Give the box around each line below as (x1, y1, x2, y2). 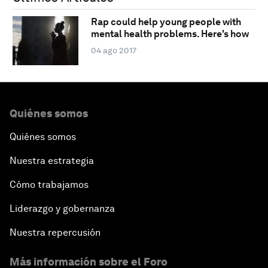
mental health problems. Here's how (90, 28, 249, 40)
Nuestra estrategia (10, 154, 94, 166)
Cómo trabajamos (10, 178, 89, 190)
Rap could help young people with (90, 16, 241, 28)
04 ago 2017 (90, 45, 136, 56)
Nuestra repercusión (10, 226, 100, 238)
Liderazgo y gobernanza (10, 202, 115, 214)
